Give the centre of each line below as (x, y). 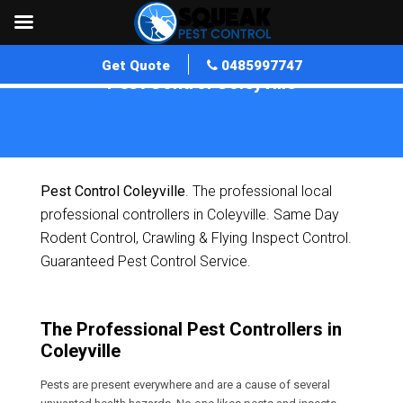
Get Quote (135, 66)
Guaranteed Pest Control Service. (146, 261)
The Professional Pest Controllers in (191, 329)
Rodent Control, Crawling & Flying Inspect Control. (196, 238)
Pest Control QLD (113, 103)
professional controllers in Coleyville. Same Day (190, 215)
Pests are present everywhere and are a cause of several (185, 385)
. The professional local (259, 191)
